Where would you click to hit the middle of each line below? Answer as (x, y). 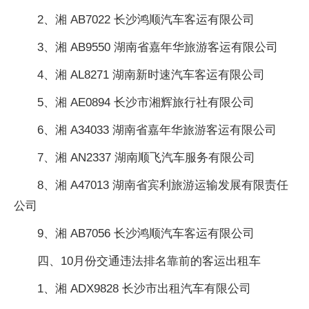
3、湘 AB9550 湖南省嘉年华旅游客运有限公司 (158, 47)
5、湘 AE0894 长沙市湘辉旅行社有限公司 (146, 102)
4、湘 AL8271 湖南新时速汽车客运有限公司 (151, 74)
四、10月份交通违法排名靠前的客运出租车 (149, 261)
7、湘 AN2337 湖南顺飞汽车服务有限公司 (146, 157)
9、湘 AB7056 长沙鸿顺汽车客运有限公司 (146, 233)
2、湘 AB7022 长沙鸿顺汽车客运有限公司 (146, 19)
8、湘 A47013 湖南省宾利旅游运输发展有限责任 (163, 185)
